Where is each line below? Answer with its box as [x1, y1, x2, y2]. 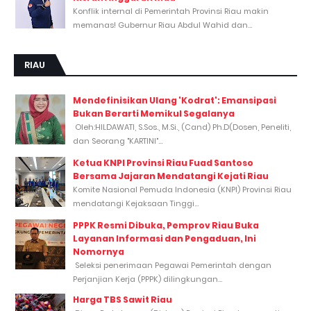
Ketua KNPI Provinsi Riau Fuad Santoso [73, 157, 253, 169]
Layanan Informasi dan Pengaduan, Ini [73, 233, 256, 245]
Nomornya [73, 246, 124, 258]
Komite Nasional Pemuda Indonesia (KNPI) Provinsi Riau [73, 184, 292, 196]
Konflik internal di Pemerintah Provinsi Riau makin [73, 6, 269, 17]
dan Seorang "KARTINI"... [73, 135, 162, 147]
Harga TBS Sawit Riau [73, 294, 172, 306]
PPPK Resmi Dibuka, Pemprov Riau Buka [73, 219, 259, 232]
